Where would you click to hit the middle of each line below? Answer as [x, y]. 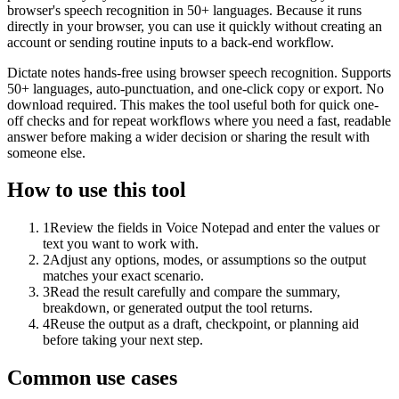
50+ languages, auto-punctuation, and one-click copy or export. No [195, 88]
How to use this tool [97, 190]
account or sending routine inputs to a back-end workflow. [171, 42]
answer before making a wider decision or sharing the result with [188, 136]
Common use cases [92, 378]
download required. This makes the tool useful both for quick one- [193, 104]
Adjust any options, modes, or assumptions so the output [208, 260]
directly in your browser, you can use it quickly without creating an [195, 26]
